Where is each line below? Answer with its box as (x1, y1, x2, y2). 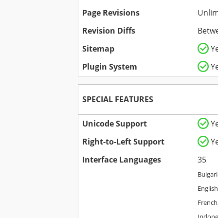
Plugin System (82, 61, 137, 73)
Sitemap (82, 43, 114, 54)
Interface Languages (82, 154, 161, 165)
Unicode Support (82, 118, 147, 129)
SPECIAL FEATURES (82, 94, 153, 105)
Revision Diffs (82, 25, 135, 36)
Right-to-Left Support (82, 136, 164, 147)
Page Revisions (82, 7, 140, 18)
